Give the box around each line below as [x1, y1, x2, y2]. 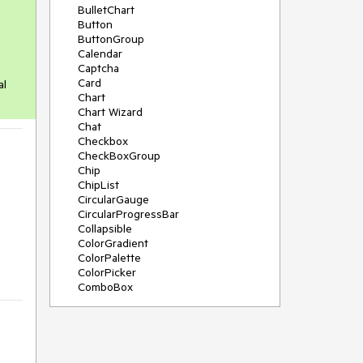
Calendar [78, 46, 122, 61]
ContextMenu [78, 294, 147, 309]
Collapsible [78, 221, 132, 236]
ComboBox [78, 280, 133, 294]
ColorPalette [78, 250, 141, 265]
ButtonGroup [78, 32, 144, 46]
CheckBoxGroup [78, 148, 160, 163]
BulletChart [78, 2, 135, 17]
